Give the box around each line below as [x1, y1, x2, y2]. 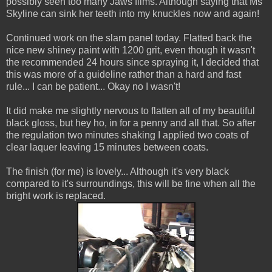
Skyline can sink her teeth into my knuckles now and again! [6, 8, 259, 19]
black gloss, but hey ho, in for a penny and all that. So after [6, 117, 256, 128]
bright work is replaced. [6, 190, 106, 201]
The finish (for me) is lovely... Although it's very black [6, 166, 229, 177]
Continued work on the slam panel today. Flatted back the [6, 32, 252, 43]
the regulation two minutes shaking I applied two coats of [6, 129, 248, 140]
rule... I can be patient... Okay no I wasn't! [6, 81, 180, 92]
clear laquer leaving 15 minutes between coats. [6, 141, 208, 152]
